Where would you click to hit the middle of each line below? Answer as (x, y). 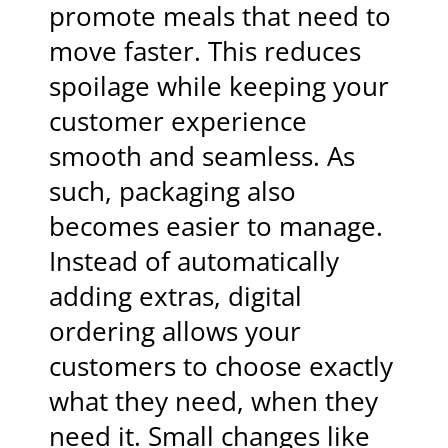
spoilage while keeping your (219, 87)
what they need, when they (214, 402)
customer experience (178, 122)
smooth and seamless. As (202, 157)
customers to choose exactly (221, 367)
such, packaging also (173, 192)
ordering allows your (175, 332)
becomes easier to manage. (216, 227)
